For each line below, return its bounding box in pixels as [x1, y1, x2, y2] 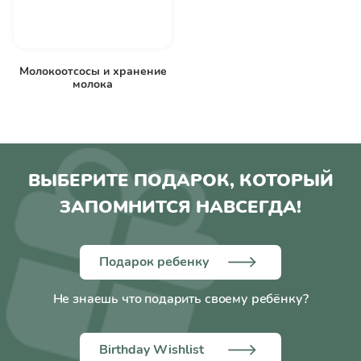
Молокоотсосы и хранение [19, 64, 167, 80]
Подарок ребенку [99, 253, 210, 272]
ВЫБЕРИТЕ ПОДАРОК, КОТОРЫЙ [27, 168, 334, 193]
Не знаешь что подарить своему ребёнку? [52, 290, 309, 309]
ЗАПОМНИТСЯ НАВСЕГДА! [60, 195, 301, 220]
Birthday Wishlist [99, 341, 204, 359]
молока [73, 77, 113, 93]
